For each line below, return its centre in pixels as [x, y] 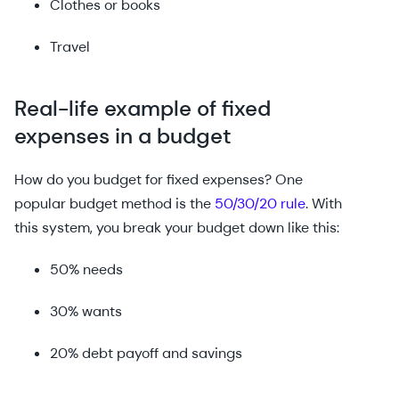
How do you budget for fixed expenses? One [159, 179]
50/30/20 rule [260, 204]
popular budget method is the [114, 204]
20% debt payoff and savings [146, 353]
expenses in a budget [123, 136]
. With [324, 204]
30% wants [86, 311]
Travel [70, 47]
